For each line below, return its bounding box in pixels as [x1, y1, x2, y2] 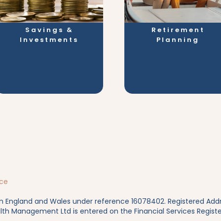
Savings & [25, 25, 74, 35]
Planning [156, 35, 200, 45]
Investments [20, 35, 79, 45]
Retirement [151, 25, 205, 35]
